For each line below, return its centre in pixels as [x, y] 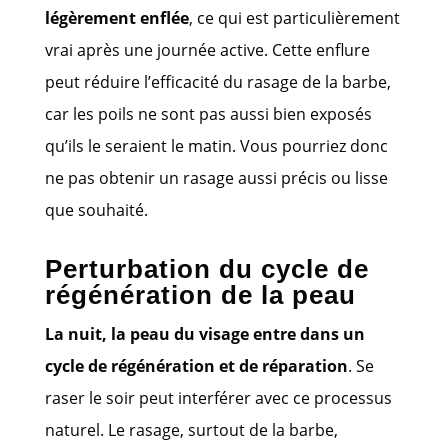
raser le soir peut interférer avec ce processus [218, 397]
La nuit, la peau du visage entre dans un [204, 333]
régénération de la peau [200, 294]
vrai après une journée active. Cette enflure [207, 49]
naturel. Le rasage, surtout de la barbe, [191, 429]
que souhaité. [96, 209]
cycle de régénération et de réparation [196, 365]
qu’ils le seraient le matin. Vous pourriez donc [216, 145]
